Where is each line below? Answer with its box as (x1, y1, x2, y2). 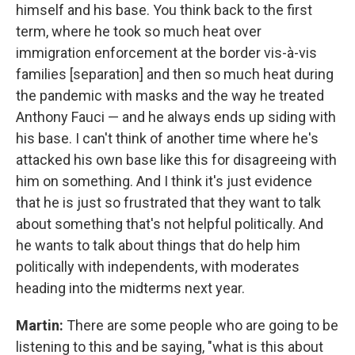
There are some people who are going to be (67, 317, 338, 334)
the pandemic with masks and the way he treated (16, 87, 324, 104)
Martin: (16, 317, 67, 334)
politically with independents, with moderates (16, 258, 300, 275)
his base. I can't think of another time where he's (16, 130, 319, 147)
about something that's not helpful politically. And (16, 216, 323, 232)
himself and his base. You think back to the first (16, 2, 312, 18)
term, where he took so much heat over (16, 23, 261, 40)
